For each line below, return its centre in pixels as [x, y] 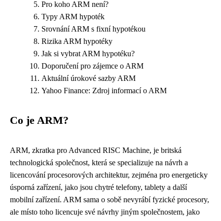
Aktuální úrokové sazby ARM [89, 78]
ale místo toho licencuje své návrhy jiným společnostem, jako [105, 212]
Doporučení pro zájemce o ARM [92, 66]
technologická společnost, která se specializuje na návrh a [99, 163]
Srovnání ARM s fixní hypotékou [93, 29]
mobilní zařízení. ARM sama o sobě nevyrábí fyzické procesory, [110, 200]
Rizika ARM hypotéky [77, 41]
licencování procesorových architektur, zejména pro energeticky [109, 175]
